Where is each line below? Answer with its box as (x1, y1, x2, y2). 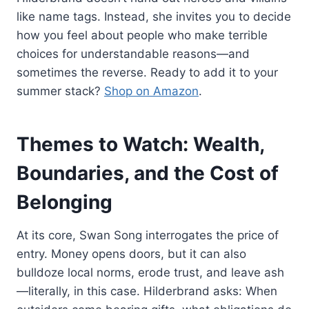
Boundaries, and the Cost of (17, 161, 279, 185)
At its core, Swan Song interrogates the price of (17, 228, 279, 242)
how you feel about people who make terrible (17, 28, 268, 42)
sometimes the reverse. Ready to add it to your (17, 65, 278, 79)
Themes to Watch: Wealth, (17, 132, 264, 156)
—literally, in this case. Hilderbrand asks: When (17, 283, 277, 298)
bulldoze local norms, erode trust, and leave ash (17, 265, 284, 279)
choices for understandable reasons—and (17, 46, 250, 61)
